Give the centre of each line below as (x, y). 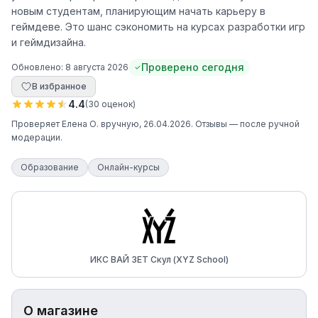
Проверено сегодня (193, 67)
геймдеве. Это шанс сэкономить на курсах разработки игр (158, 27)
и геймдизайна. (49, 42)
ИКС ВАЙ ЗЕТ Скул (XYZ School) (159, 259)
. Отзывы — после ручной (245, 124)
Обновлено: (38, 67)
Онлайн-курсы (128, 167)
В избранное (59, 86)
